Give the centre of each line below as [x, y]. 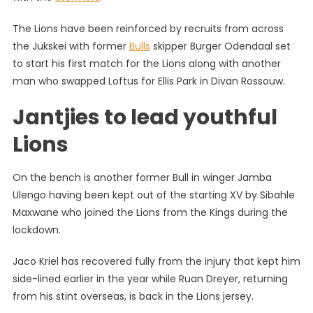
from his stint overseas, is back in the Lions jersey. [133, 296]
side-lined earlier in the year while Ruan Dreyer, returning [150, 279]
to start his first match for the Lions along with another [146, 64]
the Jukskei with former [71, 46]
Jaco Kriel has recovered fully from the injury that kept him [156, 261]
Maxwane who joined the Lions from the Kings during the [150, 212]
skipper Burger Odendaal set [220, 46]
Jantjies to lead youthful [145, 117]
